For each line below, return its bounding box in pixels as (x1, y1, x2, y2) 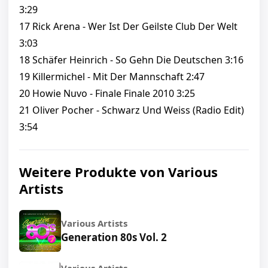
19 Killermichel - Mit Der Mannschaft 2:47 (19, 70, 205, 84)
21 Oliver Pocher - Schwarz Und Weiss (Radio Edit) (19, 103, 244, 117)
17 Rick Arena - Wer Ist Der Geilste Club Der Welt (19, 20, 237, 33)
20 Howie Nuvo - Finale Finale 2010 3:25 (19, 87, 195, 100)
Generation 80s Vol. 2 (61, 230, 167, 245)
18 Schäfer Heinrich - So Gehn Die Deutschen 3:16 (19, 53, 243, 67)
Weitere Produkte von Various (19, 163, 218, 181)
